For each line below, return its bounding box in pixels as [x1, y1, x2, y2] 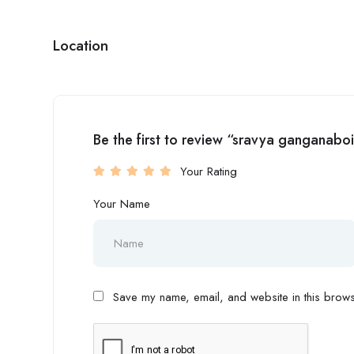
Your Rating [180, 163, 237, 180]
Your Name [93, 195, 150, 213]
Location [53, 35, 108, 56]
